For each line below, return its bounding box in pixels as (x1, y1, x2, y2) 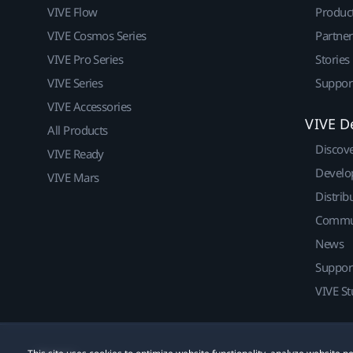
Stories (315, 50, 350, 67)
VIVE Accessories (47, 98, 132, 114)
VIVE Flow (47, 3, 98, 20)
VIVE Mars (47, 169, 99, 185)
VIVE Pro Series (47, 50, 124, 67)
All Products (47, 121, 108, 138)
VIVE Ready (47, 145, 104, 162)
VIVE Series (47, 74, 103, 91)
